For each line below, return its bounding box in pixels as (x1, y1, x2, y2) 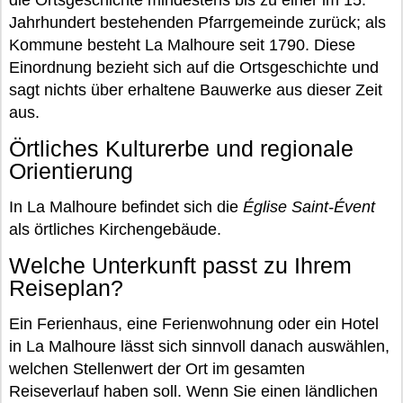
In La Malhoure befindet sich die (9, 198, 243, 216)
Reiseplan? (9, 275, 123, 300)
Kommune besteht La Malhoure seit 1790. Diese (9, 36, 355, 54)
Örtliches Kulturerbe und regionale (9, 136, 354, 161)
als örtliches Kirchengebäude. (9, 220, 221, 238)
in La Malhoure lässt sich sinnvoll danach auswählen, (9, 337, 390, 355)
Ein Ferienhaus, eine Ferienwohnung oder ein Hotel (9, 315, 379, 333)
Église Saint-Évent (243, 198, 375, 216)
